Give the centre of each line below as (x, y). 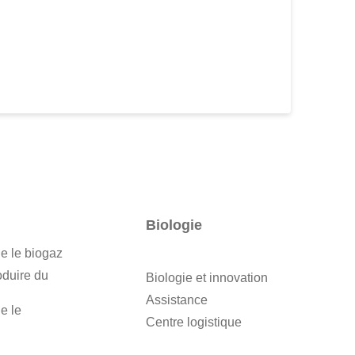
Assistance (177, 300)
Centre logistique (194, 323)
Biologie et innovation (207, 278)
